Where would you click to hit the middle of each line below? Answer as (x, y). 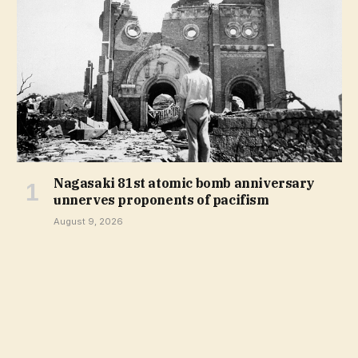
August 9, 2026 (88, 221)
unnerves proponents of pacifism (161, 199)
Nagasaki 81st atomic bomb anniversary (184, 183)
